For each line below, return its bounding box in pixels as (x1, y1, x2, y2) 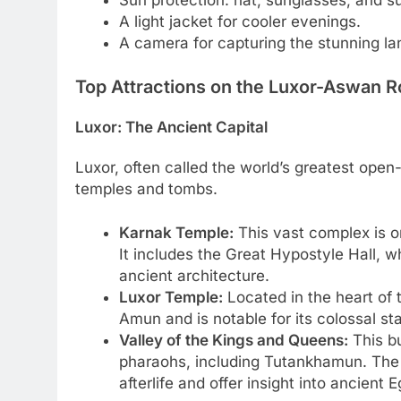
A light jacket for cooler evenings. (118, 12, 361, 30)
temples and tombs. (75, 179, 218, 198)
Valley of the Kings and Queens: (118, 331, 348, 350)
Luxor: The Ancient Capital (75, 118, 268, 137)
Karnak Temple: (118, 224, 234, 243)
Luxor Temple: (118, 288, 223, 307)
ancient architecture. (118, 267, 269, 286)
